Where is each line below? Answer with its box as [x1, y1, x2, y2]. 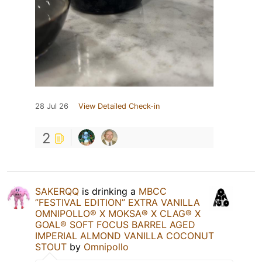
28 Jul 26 [35, 101, 68, 111]
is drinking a [79, 185, 139, 197]
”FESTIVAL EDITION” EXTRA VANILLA [35, 196, 200, 208]
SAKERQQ [35, 185, 79, 197]
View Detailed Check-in [78, 101, 160, 111]
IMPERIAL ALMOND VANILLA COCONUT [35, 229, 214, 242]
